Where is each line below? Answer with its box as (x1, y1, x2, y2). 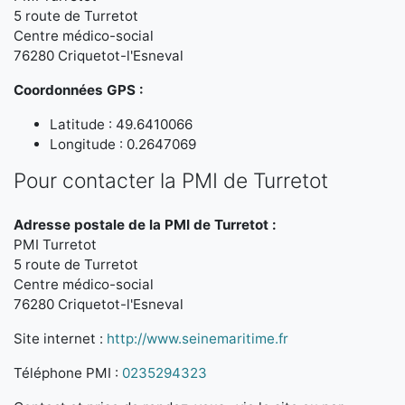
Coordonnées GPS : (14, 81, 144, 99)
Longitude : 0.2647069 (50, 136, 196, 153)
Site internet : (14, 330, 107, 347)
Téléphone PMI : (14, 364, 122, 381)
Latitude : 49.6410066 (50, 116, 193, 133)
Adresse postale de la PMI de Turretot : (14, 216, 277, 233)
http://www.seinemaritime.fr (107, 330, 288, 347)
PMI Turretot (14, 236, 97, 253)
